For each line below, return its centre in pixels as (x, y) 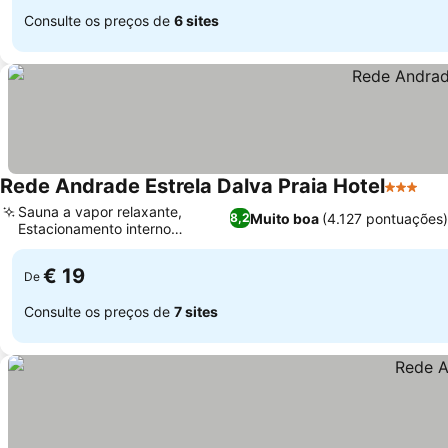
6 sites (196, 20)
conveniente (58, 245)
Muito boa (284, 218)
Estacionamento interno (94, 228)
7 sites (196, 311)
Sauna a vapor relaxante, (100, 211)
